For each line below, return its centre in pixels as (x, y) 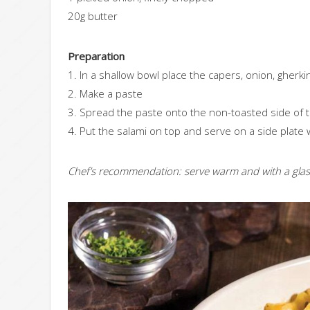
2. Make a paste (105, 94)
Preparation (96, 56)
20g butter (93, 16)
